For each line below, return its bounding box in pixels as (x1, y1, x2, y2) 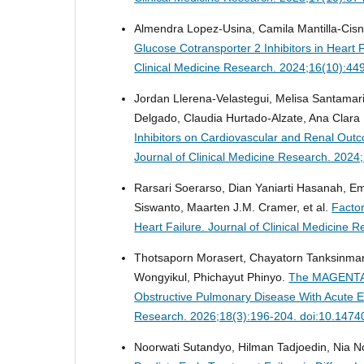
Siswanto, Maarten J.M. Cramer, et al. (134, 201, 332, 214)
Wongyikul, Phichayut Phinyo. (134, 271, 289, 284)
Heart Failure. (134, 220, 209, 234)
